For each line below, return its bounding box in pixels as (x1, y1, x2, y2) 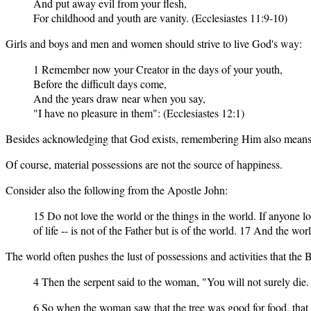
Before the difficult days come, (33, 76, 167, 91)
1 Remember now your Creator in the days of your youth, (33, 61, 283, 76)
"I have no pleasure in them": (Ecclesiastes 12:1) (33, 105, 244, 120)
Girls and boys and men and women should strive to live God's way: (6, 35, 302, 51)
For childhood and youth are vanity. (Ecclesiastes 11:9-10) (33, 10, 287, 25)
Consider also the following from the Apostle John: (6, 182, 228, 197)
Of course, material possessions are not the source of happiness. (6, 156, 283, 171)
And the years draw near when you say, (33, 90, 205, 106)
